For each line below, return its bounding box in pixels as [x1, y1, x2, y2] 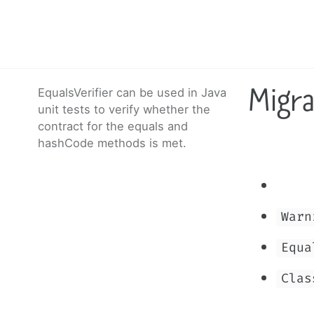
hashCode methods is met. [38, 136, 186, 150]
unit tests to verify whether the [38, 102, 210, 116]
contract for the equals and [38, 119, 188, 133]
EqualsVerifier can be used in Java [38, 86, 226, 100]
